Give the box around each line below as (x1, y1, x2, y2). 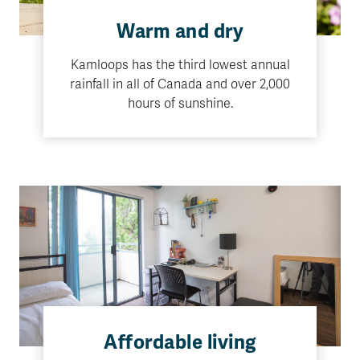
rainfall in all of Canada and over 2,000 (70, 76, 290, 92)
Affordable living (104, 330, 256, 354)
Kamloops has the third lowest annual (70, 57, 290, 73)
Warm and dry (117, 19, 243, 43)
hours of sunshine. (127, 96, 233, 112)
